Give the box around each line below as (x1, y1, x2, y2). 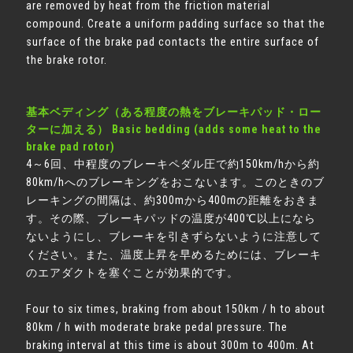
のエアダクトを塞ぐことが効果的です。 (26, 266, 240, 280)
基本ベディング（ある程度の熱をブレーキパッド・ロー (26, 106, 322, 118)
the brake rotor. (26, 54, 108, 67)
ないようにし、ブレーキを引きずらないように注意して (26, 230, 322, 243)
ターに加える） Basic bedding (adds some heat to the (26, 123, 322, 136)
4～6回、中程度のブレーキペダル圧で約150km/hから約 (26, 158, 321, 171)
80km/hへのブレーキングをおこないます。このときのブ (26, 176, 325, 189)
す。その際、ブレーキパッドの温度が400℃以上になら (26, 212, 317, 225)
